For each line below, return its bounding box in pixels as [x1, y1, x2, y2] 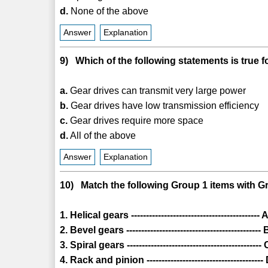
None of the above [68, 5, 149, 16]
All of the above [68, 130, 136, 141]
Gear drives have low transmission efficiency [68, 100, 260, 111]
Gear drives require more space [68, 115, 204, 126]
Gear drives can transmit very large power [68, 85, 246, 96]
